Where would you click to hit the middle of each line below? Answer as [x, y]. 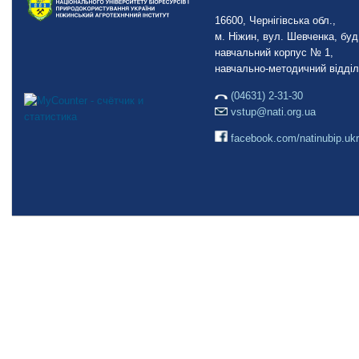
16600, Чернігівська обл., [275, 21]
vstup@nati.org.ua [273, 111]
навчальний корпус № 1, [274, 53]
